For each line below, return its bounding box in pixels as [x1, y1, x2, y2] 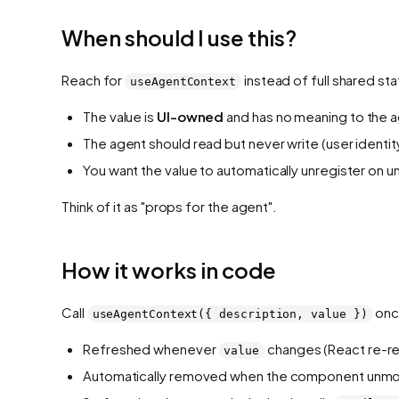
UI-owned [156, 107, 224, 125]
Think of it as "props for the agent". [61, 197, 278, 215]
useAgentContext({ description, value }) [92, 306, 368, 321]
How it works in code [61, 256, 276, 283]
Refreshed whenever [83, 339, 219, 357]
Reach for [61, 70, 126, 88]
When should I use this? [61, 23, 297, 51]
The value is [83, 107, 157, 125]
